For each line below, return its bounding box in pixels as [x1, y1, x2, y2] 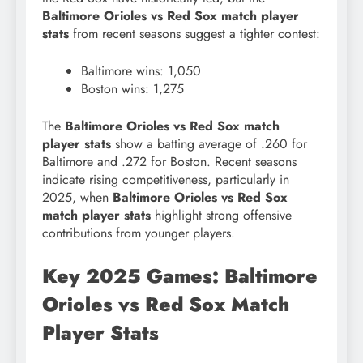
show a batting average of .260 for [111, 134, 307, 153]
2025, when [42, 187, 113, 207]
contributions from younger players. [42, 223, 235, 242]
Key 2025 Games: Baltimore [42, 261, 318, 290]
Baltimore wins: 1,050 [81, 61, 201, 80]
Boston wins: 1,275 [81, 79, 184, 98]
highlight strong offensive [151, 205, 292, 224]
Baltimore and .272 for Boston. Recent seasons [42, 152, 297, 171]
